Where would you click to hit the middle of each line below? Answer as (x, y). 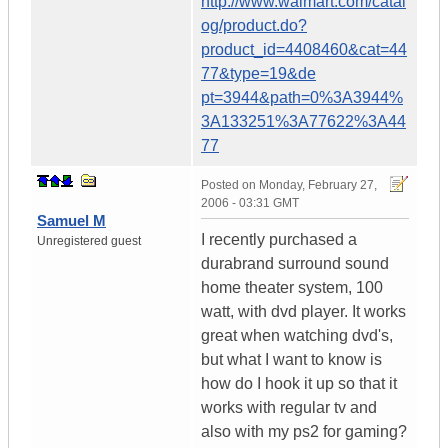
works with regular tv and (289, 408)
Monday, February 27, (318, 185)
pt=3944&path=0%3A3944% (302, 98)
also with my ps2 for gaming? (304, 432)
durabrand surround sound (295, 264)
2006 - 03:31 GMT (250, 203)
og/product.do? (254, 26)
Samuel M (71, 221)
